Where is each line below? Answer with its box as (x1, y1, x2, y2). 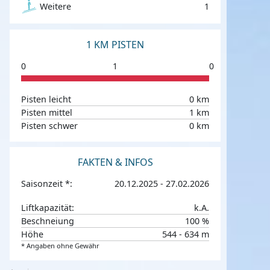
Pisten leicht (21, 93, 72, 105)
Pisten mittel (21, 106, 73, 118)
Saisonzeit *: (21, 178, 73, 189)
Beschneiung (21, 215, 75, 227)
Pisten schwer (21, 119, 78, 131)
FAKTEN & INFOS (77, 155, 153, 169)
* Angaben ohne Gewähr (21, 241, 100, 251)
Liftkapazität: (21, 202, 75, 214)
